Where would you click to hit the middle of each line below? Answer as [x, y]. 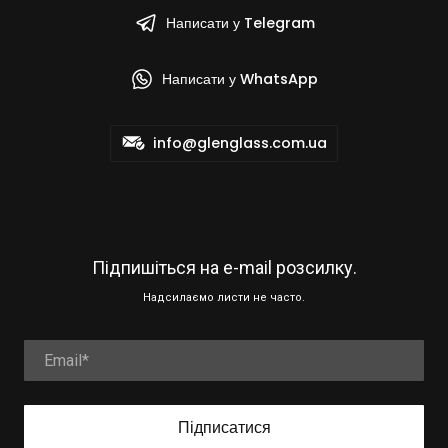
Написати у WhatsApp [240, 78]
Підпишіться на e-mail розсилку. [224, 267]
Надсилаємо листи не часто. [224, 297]
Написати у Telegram [240, 22]
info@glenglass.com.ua [240, 142]
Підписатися [224, 427]
